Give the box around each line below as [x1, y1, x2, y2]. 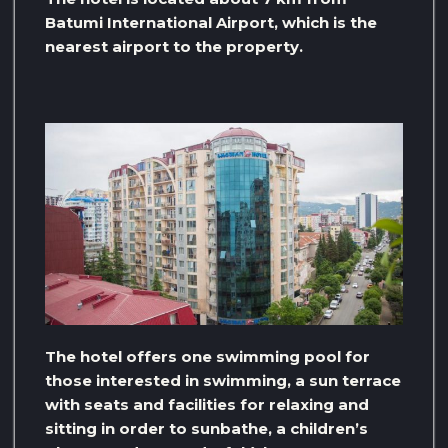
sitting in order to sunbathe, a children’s [45, 418, 368, 438]
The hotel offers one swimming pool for [45, 346, 370, 366]
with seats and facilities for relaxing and [45, 394, 369, 414]
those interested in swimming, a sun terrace [45, 370, 401, 390]
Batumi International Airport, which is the [45, 13, 377, 33]
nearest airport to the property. [45, 37, 303, 57]
